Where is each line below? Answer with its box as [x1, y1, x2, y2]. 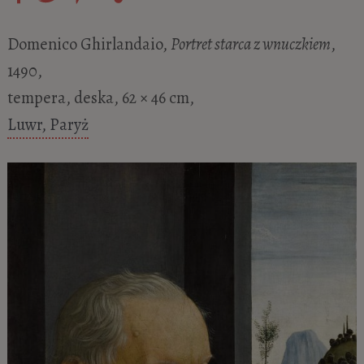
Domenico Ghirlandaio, [6, 32, 171, 55]
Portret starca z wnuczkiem [170, 32, 331, 55]
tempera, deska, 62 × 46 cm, [6, 85, 194, 109]
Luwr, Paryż [6, 112, 89, 136]
